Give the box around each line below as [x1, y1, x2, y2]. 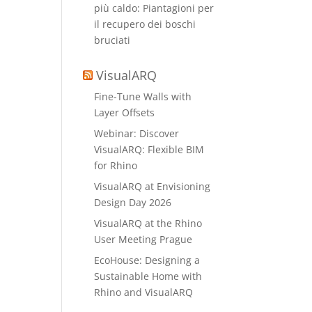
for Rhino [94, 159, 138, 172]
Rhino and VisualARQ [94, 286, 194, 299]
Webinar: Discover [94, 127, 180, 140]
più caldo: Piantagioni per [94, 1, 214, 15]
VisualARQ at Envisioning [94, 180, 211, 193]
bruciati [94, 33, 131, 47]
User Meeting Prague [94, 233, 193, 246]
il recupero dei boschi [94, 17, 196, 31]
